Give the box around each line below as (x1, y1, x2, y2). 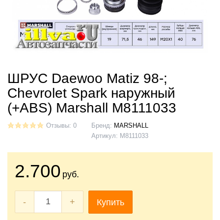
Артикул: (91, 132, 120, 139)
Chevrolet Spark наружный (7, 85, 175, 101)
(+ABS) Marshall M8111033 (7, 100, 176, 115)
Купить (97, 197, 124, 208)
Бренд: (91, 122, 114, 129)
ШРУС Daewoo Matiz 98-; (7, 70, 167, 86)
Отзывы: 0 (46, 122, 77, 129)
